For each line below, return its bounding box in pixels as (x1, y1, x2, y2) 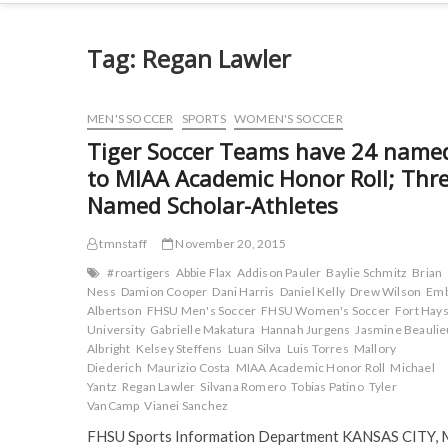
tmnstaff (97, 236, 148, 251)
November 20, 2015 (173, 236, 286, 251)
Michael (390, 360, 435, 375)
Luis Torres (286, 341, 349, 356)
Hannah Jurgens (260, 322, 351, 337)
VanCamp (87, 398, 140, 413)
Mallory (353, 341, 397, 356)
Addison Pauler (236, 265, 322, 280)
